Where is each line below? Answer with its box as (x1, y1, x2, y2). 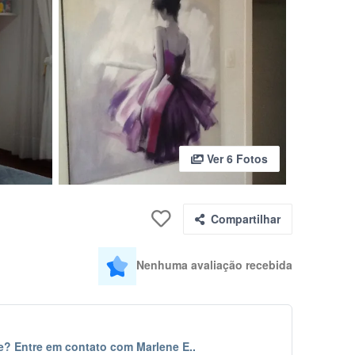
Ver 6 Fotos (203, 151, 268, 166)
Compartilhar (210, 211, 281, 227)
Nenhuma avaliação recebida (136, 257, 292, 273)
